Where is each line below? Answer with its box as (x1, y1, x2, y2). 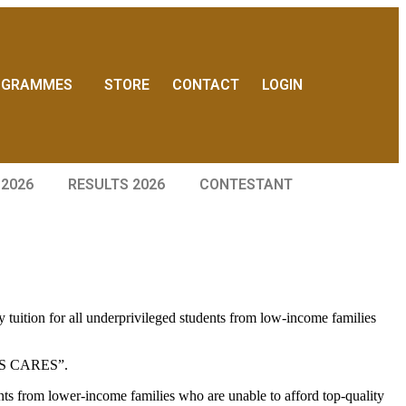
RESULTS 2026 (68, 176, 166, 193)
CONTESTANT (199, 176, 294, 193)
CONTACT (172, 76, 239, 93)
